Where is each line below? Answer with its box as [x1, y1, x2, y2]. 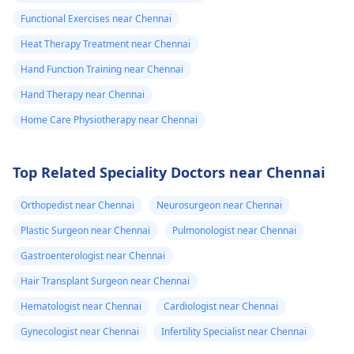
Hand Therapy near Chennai [21, 87, 145, 101]
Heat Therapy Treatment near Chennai [21, 36, 190, 51]
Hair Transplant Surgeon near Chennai [21, 273, 190, 288]
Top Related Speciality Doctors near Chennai [13, 162, 325, 182]
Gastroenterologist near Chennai [21, 248, 165, 262]
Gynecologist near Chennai [21, 324, 139, 338]
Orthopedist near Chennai [21, 198, 134, 212]
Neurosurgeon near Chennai [156, 198, 282, 212]
